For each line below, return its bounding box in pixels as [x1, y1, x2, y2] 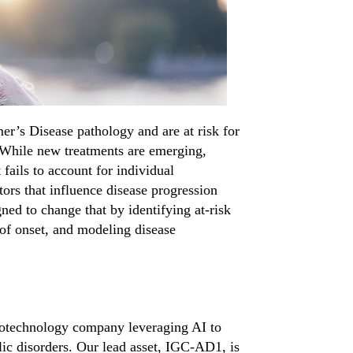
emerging [149, 143, 203, 159]
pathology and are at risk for [77, 123, 240, 139]
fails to [5, 162, 44, 179]
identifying [128, 202, 191, 218]
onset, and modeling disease [11, 221, 176, 238]
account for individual [44, 162, 174, 179]
